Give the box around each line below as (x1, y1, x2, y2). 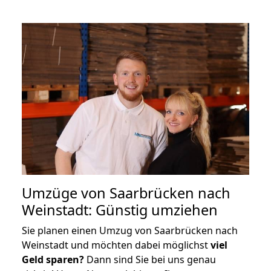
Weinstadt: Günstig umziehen (22, 200, 218, 220)
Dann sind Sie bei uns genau (84, 252, 216, 266)
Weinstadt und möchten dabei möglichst (22, 238, 211, 252)
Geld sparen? (22, 252, 84, 266)
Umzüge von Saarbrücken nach (22, 183, 230, 203)
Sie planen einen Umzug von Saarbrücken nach (22, 223, 238, 237)
